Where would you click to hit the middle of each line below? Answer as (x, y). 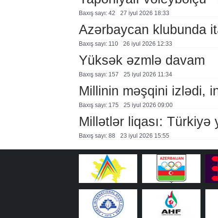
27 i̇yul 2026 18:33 (145, 13)
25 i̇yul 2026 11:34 (148, 74)
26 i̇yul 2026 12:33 (147, 44)
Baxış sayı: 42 (97, 13)
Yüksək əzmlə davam (142, 60)
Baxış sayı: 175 (99, 105)
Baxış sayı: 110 (98, 44)
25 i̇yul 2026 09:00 (148, 105)
